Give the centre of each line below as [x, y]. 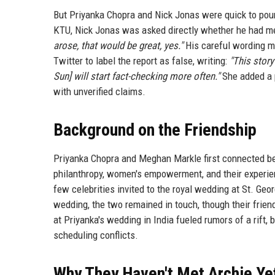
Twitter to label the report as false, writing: [141, 60]
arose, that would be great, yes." [118, 45]
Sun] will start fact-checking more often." [137, 76]
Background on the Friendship [155, 130]
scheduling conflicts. [96, 235]
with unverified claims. [99, 91]
